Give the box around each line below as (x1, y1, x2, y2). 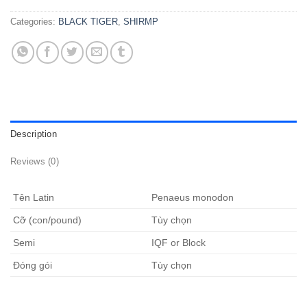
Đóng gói (10, 259, 52, 271)
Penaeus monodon (149, 191, 234, 203)
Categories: (10, 16, 58, 27)
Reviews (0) (10, 156, 59, 167)
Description (10, 128, 57, 139)
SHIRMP (123, 16, 158, 27)
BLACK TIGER (58, 16, 118, 27)
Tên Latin (10, 191, 54, 203)
